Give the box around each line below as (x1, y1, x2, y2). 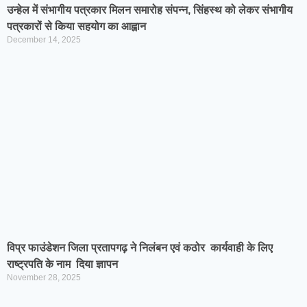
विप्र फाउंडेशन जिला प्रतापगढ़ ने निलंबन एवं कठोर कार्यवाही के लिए (7, 242, 273, 254)
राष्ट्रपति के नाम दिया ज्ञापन (7, 258, 118, 270)
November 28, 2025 (7, 273, 81, 282)
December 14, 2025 (7, 35, 81, 45)
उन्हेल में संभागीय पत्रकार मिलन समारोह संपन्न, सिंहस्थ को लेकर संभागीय (7, 4, 293, 16)
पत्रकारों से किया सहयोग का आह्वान (7, 21, 146, 32)
